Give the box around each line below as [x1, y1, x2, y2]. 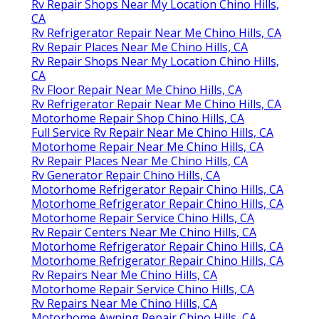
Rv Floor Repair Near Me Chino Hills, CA [31, 82, 242, 98]
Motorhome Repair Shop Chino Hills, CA [31, 110, 244, 127]
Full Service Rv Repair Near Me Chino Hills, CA [31, 125, 273, 141]
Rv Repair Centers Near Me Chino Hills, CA [31, 224, 256, 241]
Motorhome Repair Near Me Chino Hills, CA [31, 139, 263, 155]
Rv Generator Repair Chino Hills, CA [31, 167, 220, 184]
